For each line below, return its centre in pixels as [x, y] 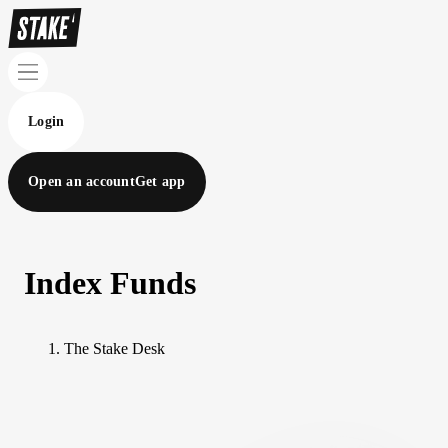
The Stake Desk [114, 348]
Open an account [81, 181]
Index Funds [110, 283]
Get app [160, 181]
